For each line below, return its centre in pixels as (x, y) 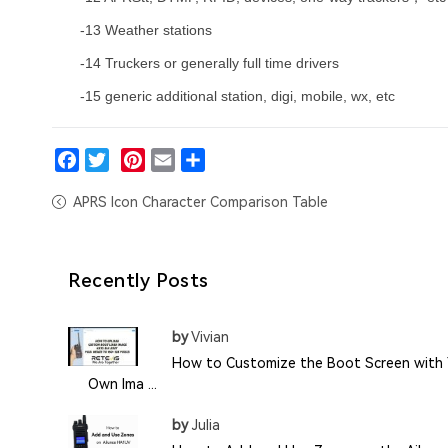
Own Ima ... (122, 384)
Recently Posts (138, 281)
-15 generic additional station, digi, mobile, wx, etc (237, 96)
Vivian (208, 337)
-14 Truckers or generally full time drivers (209, 63)
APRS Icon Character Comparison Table (200, 202)
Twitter (110, 184)
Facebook (86, 184)
